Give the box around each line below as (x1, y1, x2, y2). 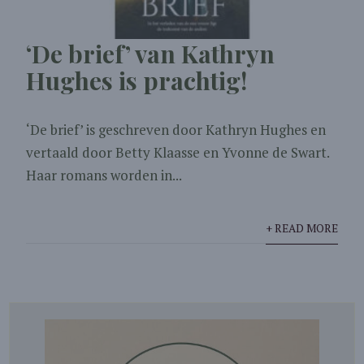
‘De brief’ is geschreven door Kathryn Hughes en (26, 120, 327, 140)
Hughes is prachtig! (26, 64, 248, 97)
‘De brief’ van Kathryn (26, 37, 275, 71)
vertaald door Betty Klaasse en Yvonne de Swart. (26, 143, 330, 162)
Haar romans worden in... (26, 166, 183, 185)
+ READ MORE (265, 221, 338, 236)
